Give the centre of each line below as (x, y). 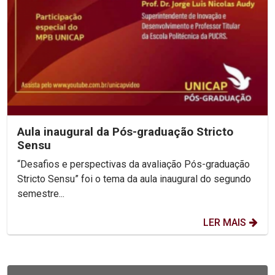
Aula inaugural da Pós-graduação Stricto (125, 132)
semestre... (41, 194)
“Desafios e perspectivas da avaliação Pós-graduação (134, 165)
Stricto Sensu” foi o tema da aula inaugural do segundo (134, 179)
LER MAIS (225, 223)
